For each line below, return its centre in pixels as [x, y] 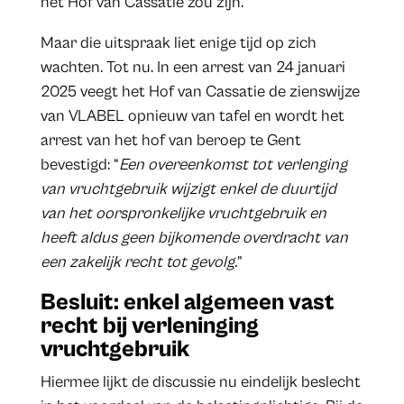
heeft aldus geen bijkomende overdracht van [194, 238]
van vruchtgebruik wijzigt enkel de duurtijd [188, 189]
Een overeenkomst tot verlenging [233, 165]
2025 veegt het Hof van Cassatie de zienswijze [200, 92]
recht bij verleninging [149, 326]
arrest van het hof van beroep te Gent [170, 141]
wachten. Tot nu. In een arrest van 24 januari [193, 68]
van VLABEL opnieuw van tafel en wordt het [192, 116]
